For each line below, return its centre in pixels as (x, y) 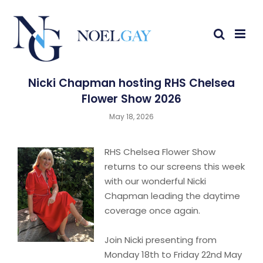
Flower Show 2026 (131, 99)
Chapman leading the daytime (172, 196)
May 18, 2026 (131, 117)
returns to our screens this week (175, 166)
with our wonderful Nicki (155, 181)
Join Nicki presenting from (161, 240)
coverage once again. (152, 210)
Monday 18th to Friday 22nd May (173, 254)
